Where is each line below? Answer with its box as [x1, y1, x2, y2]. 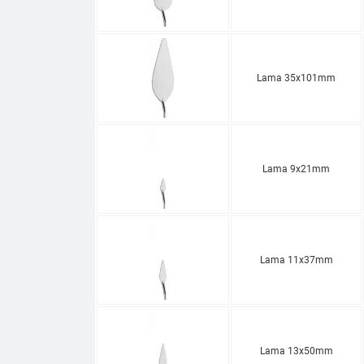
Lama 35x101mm [257, 71, 336, 84]
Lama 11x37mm [259, 253, 333, 266]
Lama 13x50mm [259, 344, 333, 357]
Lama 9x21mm [262, 162, 330, 175]
